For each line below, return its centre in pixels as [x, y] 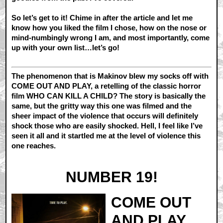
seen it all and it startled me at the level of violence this [106, 136]
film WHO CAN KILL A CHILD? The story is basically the [109, 96]
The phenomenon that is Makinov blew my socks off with [110, 76]
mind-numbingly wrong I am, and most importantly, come [111, 38]
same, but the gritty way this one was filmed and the [102, 106]
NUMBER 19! [111, 177]
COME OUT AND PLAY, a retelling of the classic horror [107, 86]
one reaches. [34, 146]
